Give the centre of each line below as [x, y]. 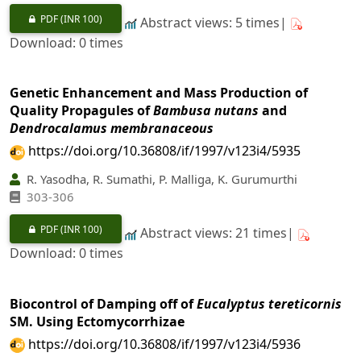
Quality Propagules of [81, 111]
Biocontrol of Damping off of [103, 303]
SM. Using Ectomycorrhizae [97, 321]
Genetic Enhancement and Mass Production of [159, 93]
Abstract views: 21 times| [217, 233]
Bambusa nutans [206, 111]
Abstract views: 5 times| [214, 23]
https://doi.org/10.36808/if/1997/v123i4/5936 [164, 344]
